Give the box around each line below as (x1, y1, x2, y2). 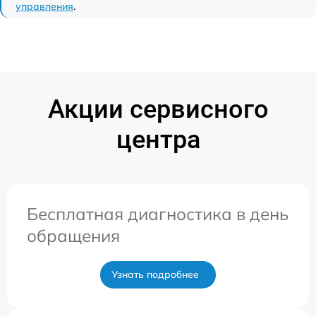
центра (116, 124, 200, 154)
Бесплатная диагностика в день (27, 202, 288, 224)
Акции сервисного (47, 94, 269, 124)
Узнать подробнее (111, 267, 199, 281)
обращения (27, 224, 120, 246)
